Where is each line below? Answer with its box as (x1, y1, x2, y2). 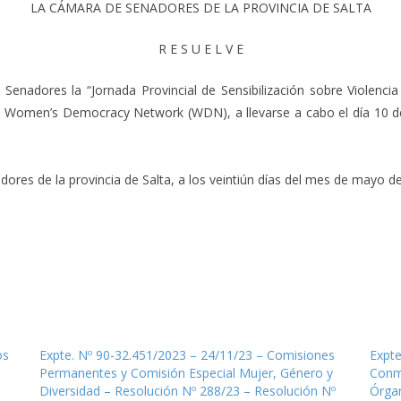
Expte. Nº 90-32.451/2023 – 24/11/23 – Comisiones (38, 346, 335, 363)
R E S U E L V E (158, 39, 243, 57)
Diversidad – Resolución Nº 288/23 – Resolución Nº (38, 381, 336, 399)
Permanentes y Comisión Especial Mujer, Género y (38, 363, 333, 381)
